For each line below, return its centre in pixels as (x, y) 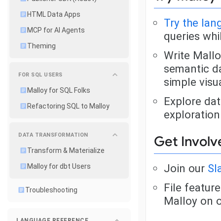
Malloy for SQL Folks (59, 90)
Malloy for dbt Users (59, 166)
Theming (41, 46)
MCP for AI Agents (56, 30)
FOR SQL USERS (40, 74)
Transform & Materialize (66, 150)
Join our (186, 168)
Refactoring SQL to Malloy (68, 106)
